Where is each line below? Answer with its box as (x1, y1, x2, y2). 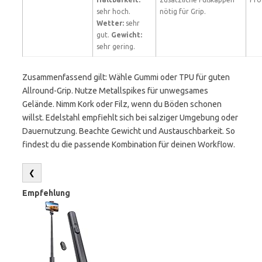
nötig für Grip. (160, 8, 206, 15)
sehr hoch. (96, 8, 130, 15)
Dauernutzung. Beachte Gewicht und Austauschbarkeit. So (22, 126, 235, 136)
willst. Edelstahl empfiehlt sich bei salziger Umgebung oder (22, 113, 238, 122)
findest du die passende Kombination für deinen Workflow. (22, 140, 235, 149)
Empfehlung (22, 188, 70, 198)
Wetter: (96, 19, 124, 27)
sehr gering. (96, 43, 135, 50)
